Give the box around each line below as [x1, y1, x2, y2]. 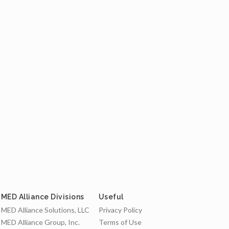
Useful [98, 192, 124, 201]
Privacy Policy [98, 205, 142, 214]
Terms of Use [98, 217, 142, 226]
